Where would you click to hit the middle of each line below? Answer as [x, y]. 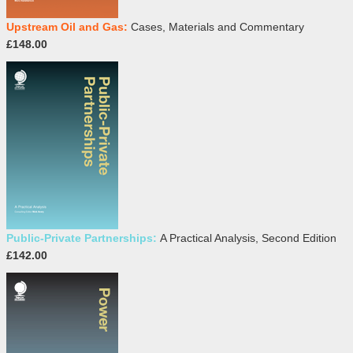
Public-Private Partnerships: [83, 238]
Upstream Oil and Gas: [69, 27]
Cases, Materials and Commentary [217, 27]
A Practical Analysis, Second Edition [248, 238]
